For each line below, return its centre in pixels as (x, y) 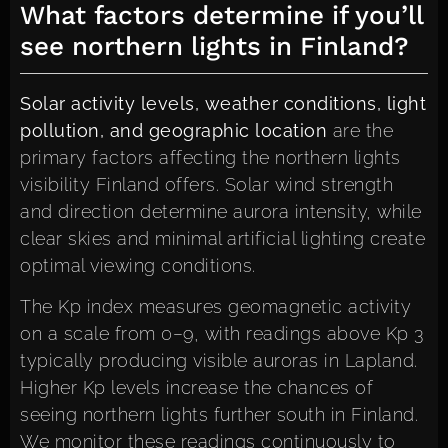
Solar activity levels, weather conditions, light (223, 103)
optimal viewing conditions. (138, 265)
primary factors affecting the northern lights (210, 157)
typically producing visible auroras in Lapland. (219, 360)
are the (360, 130)
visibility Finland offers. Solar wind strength (206, 184)
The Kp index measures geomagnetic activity (215, 306)
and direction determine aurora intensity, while (221, 211)
